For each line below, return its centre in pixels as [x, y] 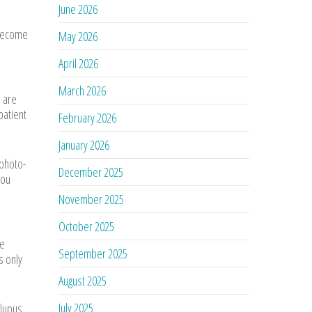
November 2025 [92, 199]
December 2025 [91, 172]
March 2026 [83, 90]
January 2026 [84, 145]
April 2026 [79, 63]
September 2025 [93, 253]
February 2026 [88, 117]
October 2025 [87, 226]
